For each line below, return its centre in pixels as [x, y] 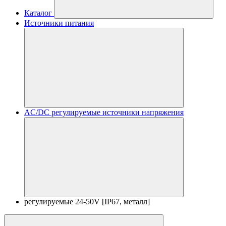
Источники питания [59, 23]
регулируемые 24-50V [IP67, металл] [87, 202]
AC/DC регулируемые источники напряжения [104, 112]
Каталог [38, 13]
